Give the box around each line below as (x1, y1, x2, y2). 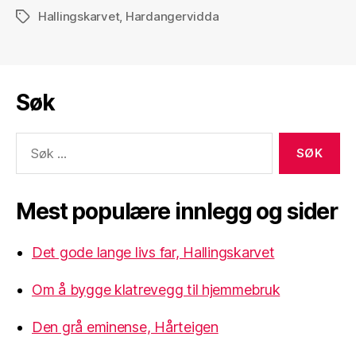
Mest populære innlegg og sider (16, 198, 339, 226)
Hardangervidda (125, 9, 219, 25)
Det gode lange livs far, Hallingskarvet (32, 244, 275, 261)
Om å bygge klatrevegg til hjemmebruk (32, 281, 281, 299)
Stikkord (15, 10, 62, 25)
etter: (9, 149, 43, 166)
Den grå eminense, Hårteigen (32, 319, 219, 336)
